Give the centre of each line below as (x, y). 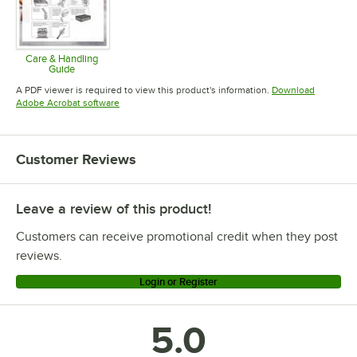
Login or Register (178, 281)
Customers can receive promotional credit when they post (177, 236)
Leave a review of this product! (114, 208)
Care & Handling (62, 58)
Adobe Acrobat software (68, 102)
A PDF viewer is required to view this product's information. (143, 90)
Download (293, 90)
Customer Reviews (76, 159)
